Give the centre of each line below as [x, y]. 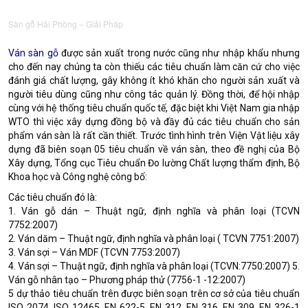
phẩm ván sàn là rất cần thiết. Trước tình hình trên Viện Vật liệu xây [154, 135]
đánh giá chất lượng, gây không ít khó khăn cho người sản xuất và [154, 80]
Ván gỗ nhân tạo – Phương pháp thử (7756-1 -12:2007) [127, 280]
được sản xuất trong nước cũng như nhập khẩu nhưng [180, 53]
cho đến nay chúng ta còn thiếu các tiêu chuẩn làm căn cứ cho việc [154, 67]
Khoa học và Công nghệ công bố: [78, 177]
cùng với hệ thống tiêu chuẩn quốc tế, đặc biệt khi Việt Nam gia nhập [154, 108]
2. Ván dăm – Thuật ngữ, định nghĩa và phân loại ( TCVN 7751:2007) [154, 239]
